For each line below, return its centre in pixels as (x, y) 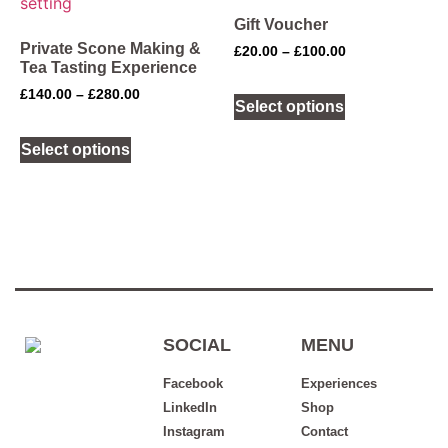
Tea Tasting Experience (108, 67)
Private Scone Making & (110, 48)
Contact (324, 431)
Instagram (193, 431)
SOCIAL (196, 344)
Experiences (338, 383)
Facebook (192, 383)
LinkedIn (189, 407)
